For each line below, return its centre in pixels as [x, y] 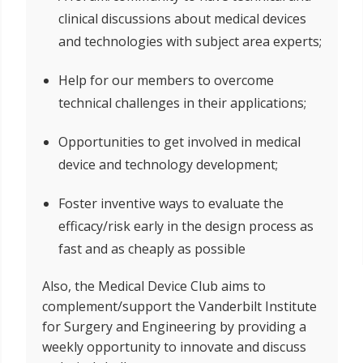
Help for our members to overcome [166, 80]
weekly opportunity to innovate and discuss [174, 347]
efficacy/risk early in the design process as [186, 226]
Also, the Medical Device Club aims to [154, 286]
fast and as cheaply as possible [152, 249]
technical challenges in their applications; [182, 103]
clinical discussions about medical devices [182, 19]
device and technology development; [168, 164]
